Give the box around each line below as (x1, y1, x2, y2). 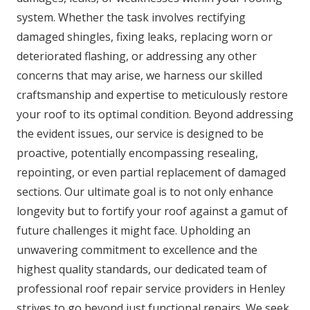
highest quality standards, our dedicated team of (17, 261, 267, 277)
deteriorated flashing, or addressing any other (17, 48, 257, 64)
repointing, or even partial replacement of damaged (17, 164, 286, 180)
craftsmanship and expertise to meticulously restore (17, 86, 288, 102)
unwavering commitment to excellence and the (17, 241, 257, 257)
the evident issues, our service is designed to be (17, 125, 264, 141)
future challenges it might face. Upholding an (17, 222, 250, 238)
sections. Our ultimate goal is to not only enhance (17, 183, 273, 199)
